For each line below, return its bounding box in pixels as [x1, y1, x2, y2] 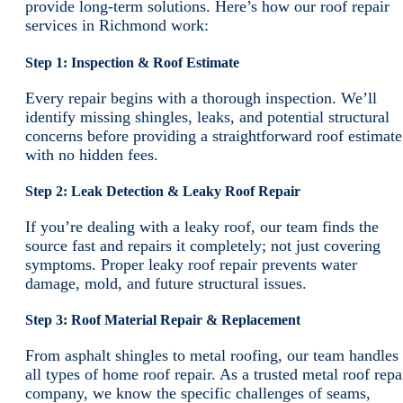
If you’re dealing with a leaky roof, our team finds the [25, 217, 379, 236]
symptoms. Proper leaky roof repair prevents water [25, 255, 357, 273]
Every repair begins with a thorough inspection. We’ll [25, 88, 377, 107]
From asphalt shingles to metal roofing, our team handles [25, 346, 399, 365]
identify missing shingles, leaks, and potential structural [25, 107, 390, 126]
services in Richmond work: [25, 16, 209, 35]
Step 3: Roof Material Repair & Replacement [25, 312, 300, 328]
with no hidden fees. [25, 145, 158, 164]
